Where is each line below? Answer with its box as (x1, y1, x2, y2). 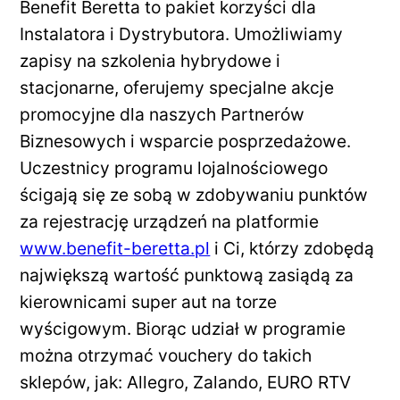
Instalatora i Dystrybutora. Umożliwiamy (20, 22, 344, 45)
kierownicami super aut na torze (20, 290, 278, 312)
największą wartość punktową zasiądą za (20, 263, 354, 286)
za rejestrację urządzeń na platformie (20, 210, 320, 232)
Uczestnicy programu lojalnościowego (20, 156, 329, 179)
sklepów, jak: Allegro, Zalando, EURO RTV (20, 371, 352, 393)
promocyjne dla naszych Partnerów (20, 103, 305, 125)
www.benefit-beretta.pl (20, 237, 211, 259)
